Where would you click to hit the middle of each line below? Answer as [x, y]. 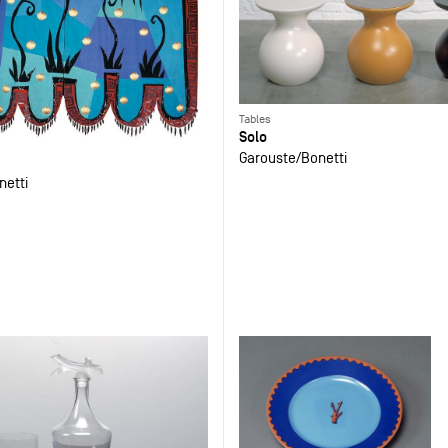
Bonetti [323, 157]
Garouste [267, 157]
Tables [254, 118]
